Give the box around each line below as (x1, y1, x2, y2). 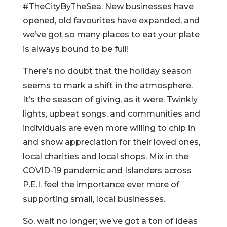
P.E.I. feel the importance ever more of (22, 180, 179, 190)
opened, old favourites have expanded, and (22, 16, 200, 25)
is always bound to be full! (22, 44, 131, 54)
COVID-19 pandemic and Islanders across (22, 166, 192, 175)
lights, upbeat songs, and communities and (22, 109, 200, 119)
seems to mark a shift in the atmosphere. (22, 81, 193, 90)
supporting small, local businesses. (22, 194, 167, 204)
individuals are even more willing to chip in (22, 123, 195, 133)
